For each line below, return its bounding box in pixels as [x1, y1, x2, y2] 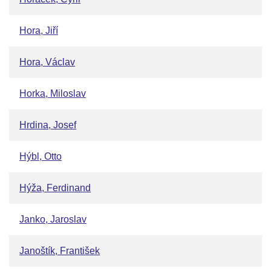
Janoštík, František [19, 246, 100, 256]
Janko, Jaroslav [19, 214, 87, 224]
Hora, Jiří [19, 25, 58, 36]
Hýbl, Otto [19, 151, 62, 162]
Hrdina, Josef [19, 120, 76, 130]
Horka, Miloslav [19, 88, 86, 99]
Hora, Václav [19, 57, 75, 67]
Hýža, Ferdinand [19, 183, 91, 193]
